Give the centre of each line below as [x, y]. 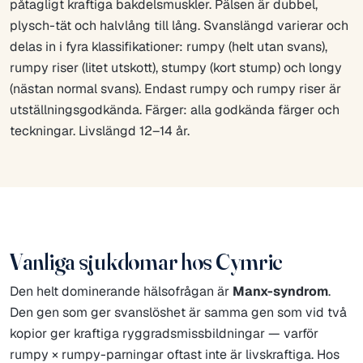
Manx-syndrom [280, 291]
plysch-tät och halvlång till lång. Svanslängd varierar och [179, 26]
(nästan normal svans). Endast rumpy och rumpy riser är [175, 89]
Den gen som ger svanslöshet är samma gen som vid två [178, 312]
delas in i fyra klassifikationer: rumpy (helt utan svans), [169, 47]
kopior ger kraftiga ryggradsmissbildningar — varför [164, 333]
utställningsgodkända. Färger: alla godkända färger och [175, 110]
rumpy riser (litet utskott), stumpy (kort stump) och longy [176, 68]
